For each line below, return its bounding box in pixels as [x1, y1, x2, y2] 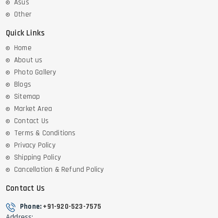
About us [14, 55, 43, 65]
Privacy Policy [14, 141, 55, 150]
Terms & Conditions [14, 128, 76, 138]
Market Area [14, 104, 53, 114]
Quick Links [6, 28, 45, 39]
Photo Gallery [14, 68, 56, 77]
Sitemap [14, 92, 40, 102]
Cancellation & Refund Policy [14, 165, 104, 175]
